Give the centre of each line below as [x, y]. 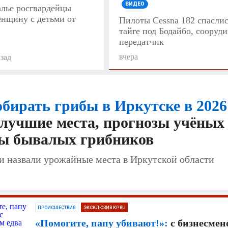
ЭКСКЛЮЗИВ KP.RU [104, 207]
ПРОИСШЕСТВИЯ [57, 207]
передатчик [141, 41]
